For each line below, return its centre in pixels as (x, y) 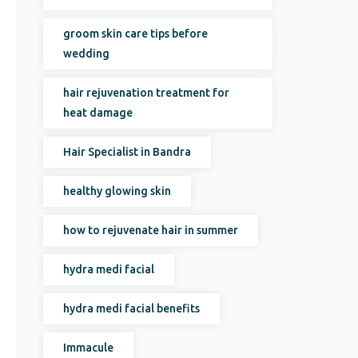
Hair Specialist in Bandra (127, 152)
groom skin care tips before (136, 34)
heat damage (98, 113)
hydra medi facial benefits (132, 308)
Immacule (89, 348)
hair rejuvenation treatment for (147, 93)
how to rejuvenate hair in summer (151, 230)
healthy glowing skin (117, 191)
